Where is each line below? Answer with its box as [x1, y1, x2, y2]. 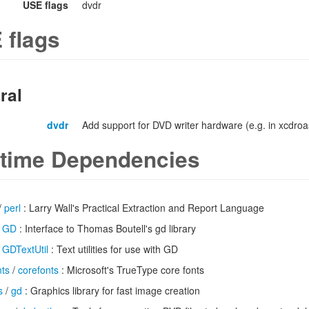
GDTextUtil [2, 242, 48, 256]
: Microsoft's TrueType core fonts [59, 263, 204, 277]
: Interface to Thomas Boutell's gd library [17, 221, 196, 235]
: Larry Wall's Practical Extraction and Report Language [21, 201, 264, 215]
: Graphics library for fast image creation [22, 283, 200, 297]
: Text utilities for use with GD [48, 242, 178, 256]
